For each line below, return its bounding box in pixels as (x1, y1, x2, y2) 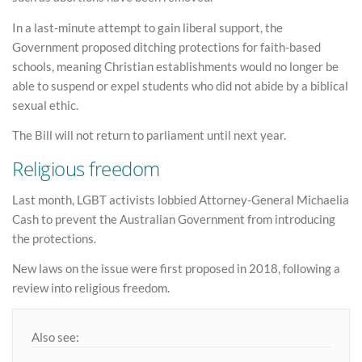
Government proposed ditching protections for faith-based (12, 39, 321, 54)
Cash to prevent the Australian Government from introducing (12, 211, 335, 226)
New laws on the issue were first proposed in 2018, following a (12, 261, 340, 276)
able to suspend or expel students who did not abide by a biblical (12, 78, 348, 93)
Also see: (31, 330, 79, 345)
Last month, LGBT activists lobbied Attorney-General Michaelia (12, 192, 349, 207)
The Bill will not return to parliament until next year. (12, 128, 286, 143)
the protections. (12, 230, 96, 246)
